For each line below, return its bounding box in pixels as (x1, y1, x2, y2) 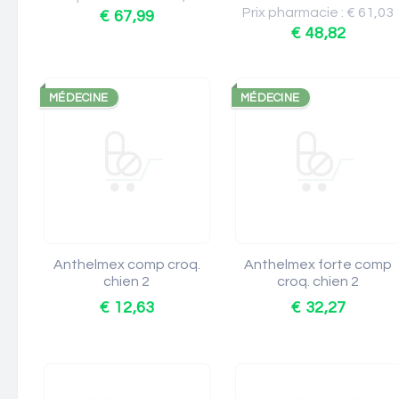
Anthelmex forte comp (244, 257, 393, 272)
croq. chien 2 (277, 274, 360, 289)
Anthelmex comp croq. (53, 257, 200, 272)
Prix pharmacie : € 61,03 (242, 5, 395, 20)
